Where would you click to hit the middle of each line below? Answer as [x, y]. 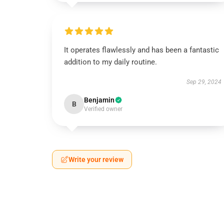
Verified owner [103, 109]
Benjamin [99, 100]
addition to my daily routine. [110, 62]
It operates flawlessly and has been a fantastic [141, 50]
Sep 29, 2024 [204, 82]
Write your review [96, 159]
